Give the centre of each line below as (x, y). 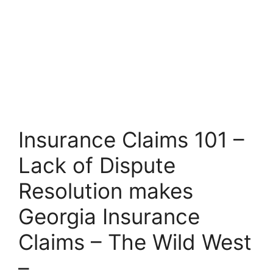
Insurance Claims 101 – (131, 140)
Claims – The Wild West (135, 242)
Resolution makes (106, 191)
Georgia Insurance (109, 216)
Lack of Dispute (97, 165)
